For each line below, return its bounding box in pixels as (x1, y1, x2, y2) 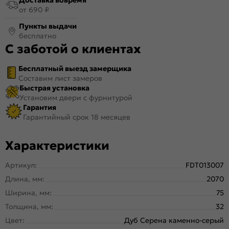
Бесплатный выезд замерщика (18, 63, 131, 73)
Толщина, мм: (5, 201, 53, 211)
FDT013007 (186, 160, 224, 170)
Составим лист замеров (18, 73, 102, 83)
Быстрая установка (19, 83, 89, 93)
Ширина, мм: (5, 188, 52, 197)
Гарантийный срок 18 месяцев (23, 112, 130, 122)
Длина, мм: (5, 174, 44, 184)
